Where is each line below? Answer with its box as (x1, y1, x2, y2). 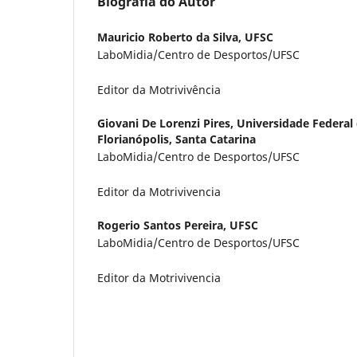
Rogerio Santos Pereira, (97, 218, 229, 233)
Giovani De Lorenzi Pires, (97, 116, 237, 131)
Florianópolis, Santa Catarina (97, 131, 256, 147)
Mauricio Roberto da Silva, (97, 29, 245, 45)
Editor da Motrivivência (97, 82, 221, 98)
